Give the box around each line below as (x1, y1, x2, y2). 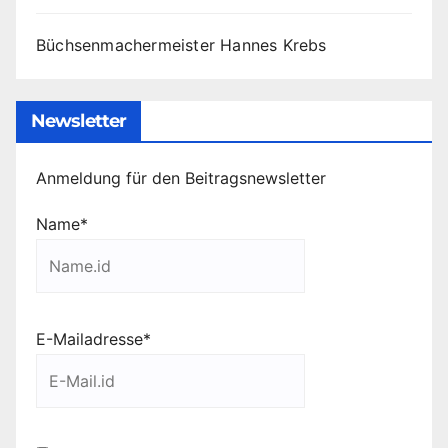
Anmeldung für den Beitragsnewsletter (36, 167, 326, 188)
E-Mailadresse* (36, 328, 151, 349)
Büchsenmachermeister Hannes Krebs (36, 35, 327, 56)
